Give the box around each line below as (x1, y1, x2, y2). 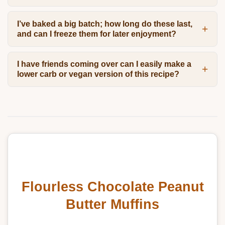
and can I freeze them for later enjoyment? (17, 29, 176, 38)
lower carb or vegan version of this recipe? (17, 70, 179, 79)
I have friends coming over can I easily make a (17, 60, 191, 69)
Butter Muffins (66, 196, 159, 212)
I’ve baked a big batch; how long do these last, (17, 19, 192, 28)
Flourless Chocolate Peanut (21, 179, 204, 194)
